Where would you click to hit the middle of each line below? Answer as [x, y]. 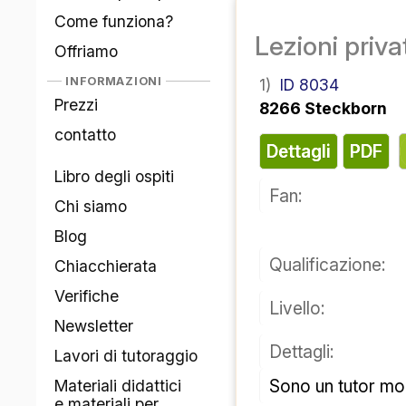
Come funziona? [114, 22]
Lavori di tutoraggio [126, 355]
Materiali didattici [118, 385]
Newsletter [94, 325]
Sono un [309, 387]
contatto [86, 135]
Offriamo [87, 52]
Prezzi [77, 105]
